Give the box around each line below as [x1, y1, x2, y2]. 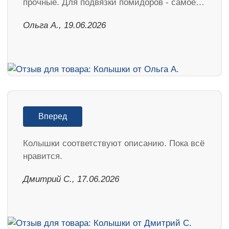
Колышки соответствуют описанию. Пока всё [23, 139, 204, 149]
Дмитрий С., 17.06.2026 [23, 174, 119, 185]
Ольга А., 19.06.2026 [23, 20, 106, 31]
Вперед [38, 112, 67, 121]
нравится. [23, 151, 62, 162]
